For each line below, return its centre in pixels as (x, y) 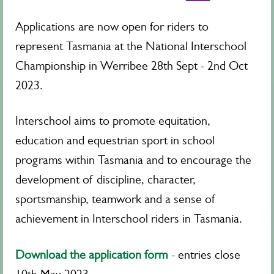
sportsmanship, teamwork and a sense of (116, 199)
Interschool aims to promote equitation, (113, 121)
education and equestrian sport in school (115, 141)
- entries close (206, 255)
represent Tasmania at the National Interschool (131, 46)
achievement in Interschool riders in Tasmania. (129, 219)
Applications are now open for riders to (112, 27)
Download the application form (91, 255)
